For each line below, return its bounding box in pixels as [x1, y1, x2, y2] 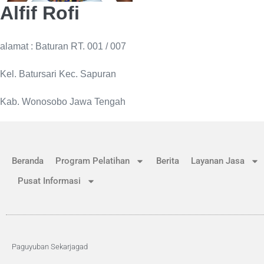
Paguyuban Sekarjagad [12, 242, 88, 252]
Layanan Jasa [191, 156, 245, 167]
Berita [156, 156, 179, 167]
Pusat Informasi [18, 176, 81, 187]
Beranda [12, 156, 44, 167]
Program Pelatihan [55, 156, 130, 167]
